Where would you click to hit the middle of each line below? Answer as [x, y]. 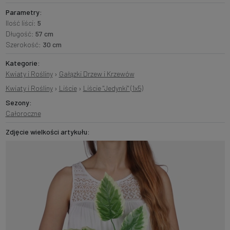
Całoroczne [23, 113]
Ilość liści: [21, 23]
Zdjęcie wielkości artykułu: [47, 132]
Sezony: [18, 103]
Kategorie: [23, 63]
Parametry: [24, 12]
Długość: [20, 34]
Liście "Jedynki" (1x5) [113, 88]
